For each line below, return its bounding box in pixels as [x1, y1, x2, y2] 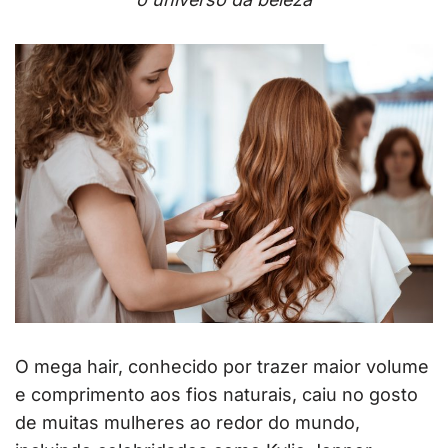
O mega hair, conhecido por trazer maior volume [15, 356, 429, 378]
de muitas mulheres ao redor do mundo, [15, 412, 360, 434]
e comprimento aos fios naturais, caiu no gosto [15, 384, 418, 406]
